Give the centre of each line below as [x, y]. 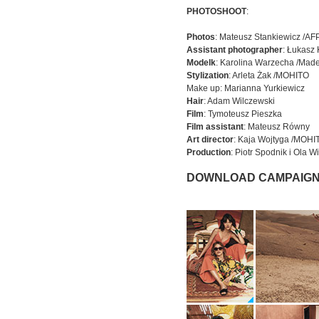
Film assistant [215, 127]
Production [208, 152]
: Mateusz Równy [276, 127]
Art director [210, 140]
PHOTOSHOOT [216, 11]
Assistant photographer [234, 50]
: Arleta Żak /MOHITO [268, 75]
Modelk [201, 63]
